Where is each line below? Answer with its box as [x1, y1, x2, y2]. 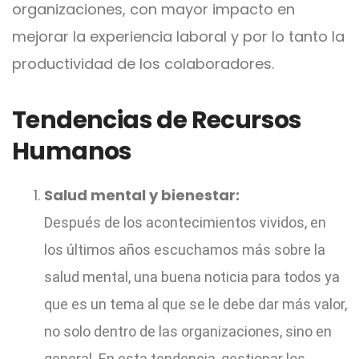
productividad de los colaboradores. [12, 53, 274, 74]
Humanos [12, 134, 132, 168]
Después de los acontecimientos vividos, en [44, 213, 326, 231]
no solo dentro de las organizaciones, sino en [44, 322, 332, 340]
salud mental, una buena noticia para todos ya [44, 268, 340, 285]
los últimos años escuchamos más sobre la [44, 240, 325, 258]
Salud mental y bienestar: [44, 184, 240, 205]
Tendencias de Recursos [12, 103, 302, 137]
